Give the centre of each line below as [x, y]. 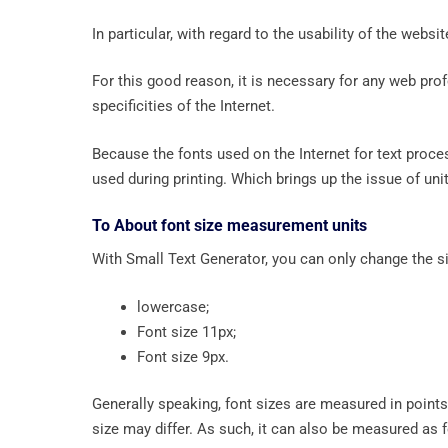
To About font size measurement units [229, 226]
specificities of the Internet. [183, 106]
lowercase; [173, 306]
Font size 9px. [183, 356]
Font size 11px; [188, 331]
